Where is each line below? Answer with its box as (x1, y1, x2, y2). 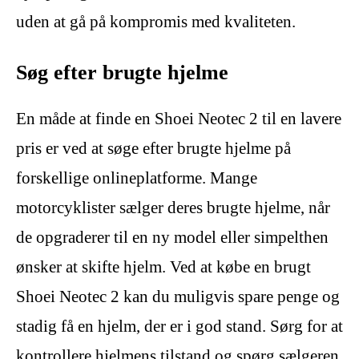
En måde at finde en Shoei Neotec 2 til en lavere (16, 109, 341, 129)
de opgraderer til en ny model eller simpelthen (16, 228, 329, 248)
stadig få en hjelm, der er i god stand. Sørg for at (16, 317, 343, 337)
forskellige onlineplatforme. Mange (16, 168, 257, 188)
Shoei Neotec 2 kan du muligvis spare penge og (16, 287, 340, 307)
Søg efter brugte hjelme (16, 61, 228, 85)
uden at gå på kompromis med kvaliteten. (16, 12, 296, 32)
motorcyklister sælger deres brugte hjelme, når (16, 198, 330, 218)
